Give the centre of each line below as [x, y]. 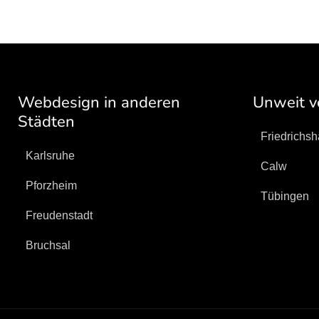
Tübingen [284, 196]
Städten [47, 122]
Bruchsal [48, 245]
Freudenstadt [59, 215]
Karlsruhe [51, 156]
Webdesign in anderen [99, 103]
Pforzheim [52, 185]
